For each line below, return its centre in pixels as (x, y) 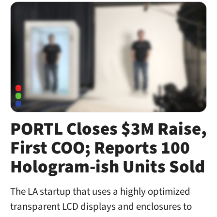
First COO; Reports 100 (100, 148)
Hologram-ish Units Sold (107, 167)
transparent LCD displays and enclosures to (101, 207)
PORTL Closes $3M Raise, (108, 129)
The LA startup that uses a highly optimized (100, 192)
